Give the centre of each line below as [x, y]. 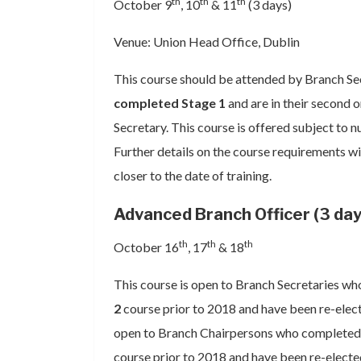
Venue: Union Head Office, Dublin [207, 41]
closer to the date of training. [193, 175]
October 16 [146, 247]
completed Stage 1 [170, 103]
